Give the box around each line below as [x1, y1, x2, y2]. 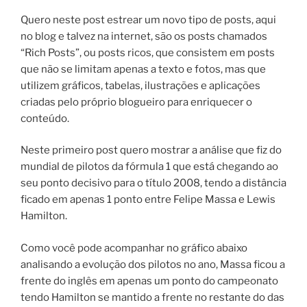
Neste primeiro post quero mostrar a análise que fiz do [21, 144, 282, 157]
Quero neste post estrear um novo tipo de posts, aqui [21, 13, 276, 26]
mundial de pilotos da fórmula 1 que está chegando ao [21, 160, 278, 173]
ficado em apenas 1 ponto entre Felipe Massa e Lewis [21, 193, 275, 206]
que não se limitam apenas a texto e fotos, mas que [21, 62, 266, 75]
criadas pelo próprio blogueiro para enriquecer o [21, 95, 252, 108]
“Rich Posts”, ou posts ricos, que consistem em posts [21, 46, 275, 59]
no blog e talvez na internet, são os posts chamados [21, 29, 267, 42]
